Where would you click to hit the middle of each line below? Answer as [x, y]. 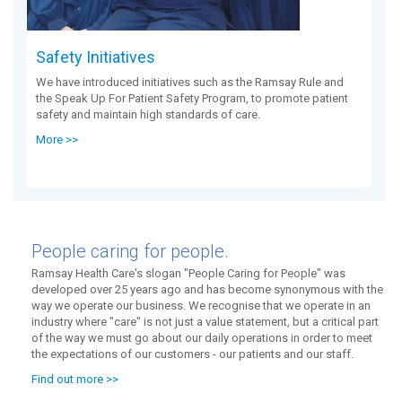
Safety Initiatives [96, 57]
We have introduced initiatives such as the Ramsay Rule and [190, 82]
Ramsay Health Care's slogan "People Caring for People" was [188, 273]
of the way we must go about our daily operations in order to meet [202, 338]
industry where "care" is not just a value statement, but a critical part [205, 322]
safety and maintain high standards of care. [148, 114]
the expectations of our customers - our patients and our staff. [192, 354]
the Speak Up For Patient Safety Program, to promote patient [192, 98]
